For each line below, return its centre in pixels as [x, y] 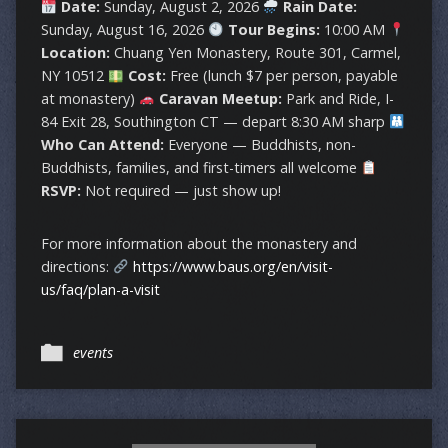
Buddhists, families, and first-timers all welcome [200, 168]
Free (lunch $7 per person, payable [282, 76]
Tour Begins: [274, 30]
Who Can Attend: [102, 145]
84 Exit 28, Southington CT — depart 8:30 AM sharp [214, 122]
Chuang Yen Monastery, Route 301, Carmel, [255, 53]
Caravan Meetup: [221, 99]
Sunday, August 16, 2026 [124, 30]
